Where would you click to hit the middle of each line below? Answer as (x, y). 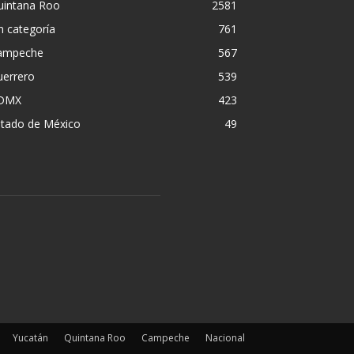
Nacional (225, 337)
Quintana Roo (95, 337)
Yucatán (30, 337)
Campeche (166, 337)
